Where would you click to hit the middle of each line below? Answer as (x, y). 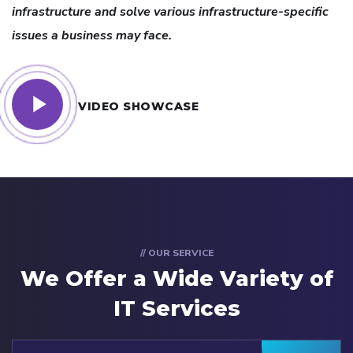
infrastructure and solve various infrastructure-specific (170, 12)
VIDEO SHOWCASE (138, 107)
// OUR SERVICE (176, 253)
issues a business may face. (92, 36)
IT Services (176, 309)
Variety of (276, 279)
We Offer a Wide (120, 279)
